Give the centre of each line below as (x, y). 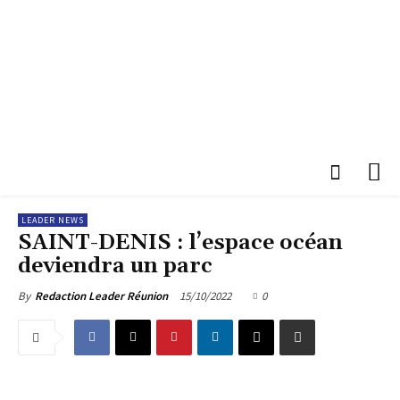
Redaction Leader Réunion (101, 296)
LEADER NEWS (53, 220)
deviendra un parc (115, 266)
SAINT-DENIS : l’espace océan (180, 242)
